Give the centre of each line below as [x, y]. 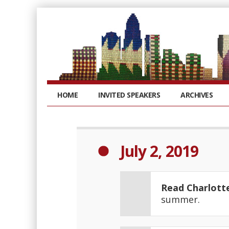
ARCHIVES [197, 95]
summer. [180, 199]
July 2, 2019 [159, 151]
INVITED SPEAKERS [129, 95]
